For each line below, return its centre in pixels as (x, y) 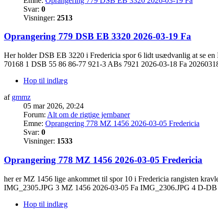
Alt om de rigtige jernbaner (89, 115)
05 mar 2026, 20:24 (54, 106)
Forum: (35, 115)
